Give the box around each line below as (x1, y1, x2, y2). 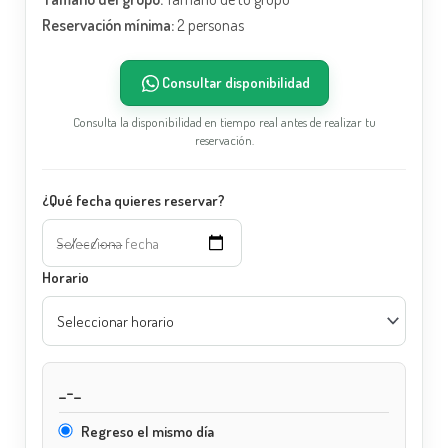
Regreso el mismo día (78, 422, 215, 442)
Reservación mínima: (42, 15, 175, 36)
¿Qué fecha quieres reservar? (42, 191, 226, 211)
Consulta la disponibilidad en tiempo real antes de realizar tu (72, 114, 376, 131)
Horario (42, 268, 90, 288)
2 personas (174, 15, 245, 36)
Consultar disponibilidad (161, 73, 310, 93)
